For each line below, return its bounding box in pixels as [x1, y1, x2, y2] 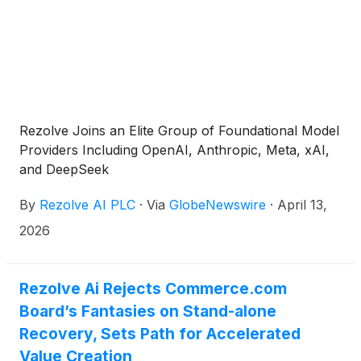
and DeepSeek [19, 161, 109, 177]
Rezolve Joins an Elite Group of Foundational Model [19, 122, 339, 139]
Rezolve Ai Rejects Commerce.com [19, 279, 287, 298]
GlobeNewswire [169, 197, 266, 213]
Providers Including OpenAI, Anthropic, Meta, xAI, [19, 142, 330, 158]
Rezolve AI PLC [39, 197, 135, 213]
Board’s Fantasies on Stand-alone [19, 301, 276, 321]
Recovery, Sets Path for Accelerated [19, 324, 301, 343]
